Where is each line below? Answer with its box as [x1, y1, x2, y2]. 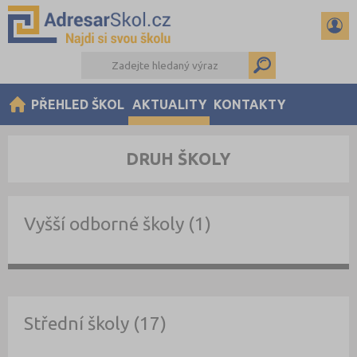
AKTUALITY [131, 96, 206, 112]
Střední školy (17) [23, 313, 167, 334]
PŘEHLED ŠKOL [30, 96, 124, 112]
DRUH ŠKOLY [126, 149, 231, 169]
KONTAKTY [214, 96, 286, 112]
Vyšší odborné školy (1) [23, 213, 211, 233]
